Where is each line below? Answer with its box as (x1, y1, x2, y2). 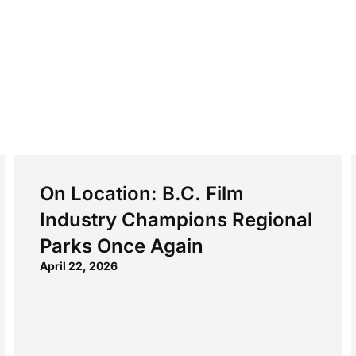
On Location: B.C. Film (40, 182, 244, 205)
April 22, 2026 (40, 259, 118, 273)
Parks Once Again (40, 234, 203, 257)
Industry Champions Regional (40, 208, 312, 231)
